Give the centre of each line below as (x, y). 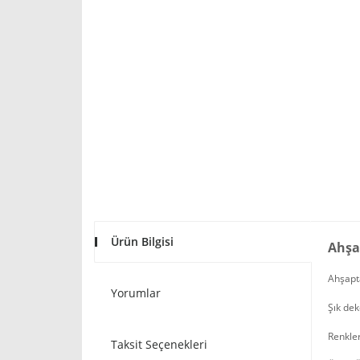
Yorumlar (136, 293)
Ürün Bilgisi (142, 241)
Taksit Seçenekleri (159, 344)
